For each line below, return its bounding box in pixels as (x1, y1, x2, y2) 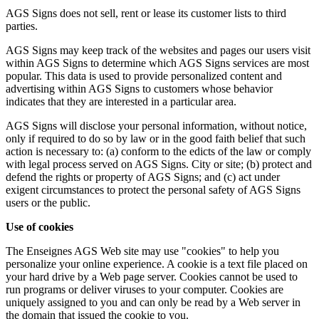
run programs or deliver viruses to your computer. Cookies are (6, 283, 283, 296)
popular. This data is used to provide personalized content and (6, 69, 282, 82)
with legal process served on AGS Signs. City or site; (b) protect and (6, 157, 312, 170)
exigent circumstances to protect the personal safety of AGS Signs (6, 183, 300, 196)
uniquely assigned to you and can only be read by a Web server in (6, 296, 300, 308)
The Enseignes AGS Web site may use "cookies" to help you (6, 244, 279, 257)
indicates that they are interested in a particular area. (6, 95, 236, 108)
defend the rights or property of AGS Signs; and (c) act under (6, 170, 280, 183)
